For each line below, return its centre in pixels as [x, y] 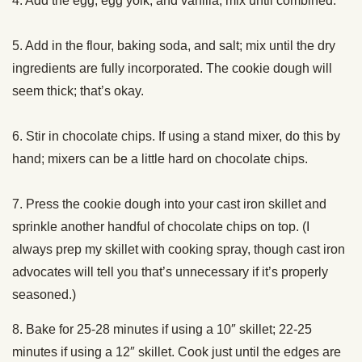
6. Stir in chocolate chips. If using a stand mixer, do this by [176, 137]
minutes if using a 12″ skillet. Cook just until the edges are [177, 352]
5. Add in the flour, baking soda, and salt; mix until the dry [174, 46]
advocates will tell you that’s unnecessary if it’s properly [170, 272]
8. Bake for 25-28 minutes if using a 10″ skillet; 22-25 [162, 330]
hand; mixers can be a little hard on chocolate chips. [162, 159]
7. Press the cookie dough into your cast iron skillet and [169, 204]
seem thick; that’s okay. [80, 91]
